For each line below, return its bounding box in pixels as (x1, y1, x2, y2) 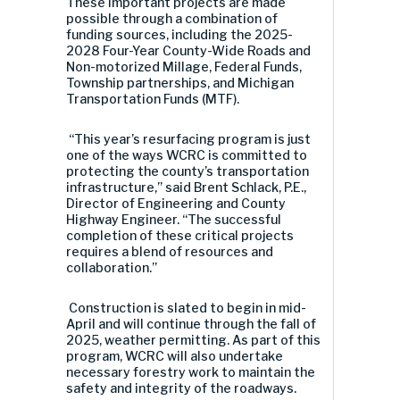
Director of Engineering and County (66, 195, 286, 211)
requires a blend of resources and (66, 243, 273, 259)
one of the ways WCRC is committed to (66, 146, 307, 162)
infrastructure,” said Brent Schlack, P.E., (66, 179, 306, 195)
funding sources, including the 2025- (66, 26, 293, 42)
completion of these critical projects (66, 227, 294, 243)
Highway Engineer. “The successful (66, 211, 281, 227)
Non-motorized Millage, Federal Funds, (66, 58, 302, 74)
